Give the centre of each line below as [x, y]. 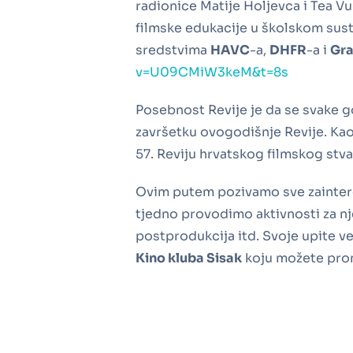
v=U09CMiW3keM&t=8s [212, 72]
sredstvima [173, 50]
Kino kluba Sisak [189, 258]
